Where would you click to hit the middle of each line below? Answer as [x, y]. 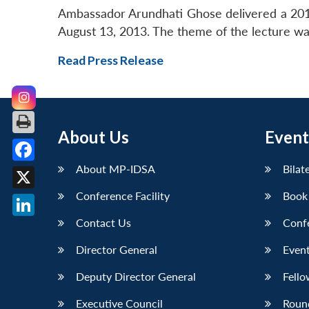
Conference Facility [123, 196]
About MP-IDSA [116, 169]
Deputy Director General [136, 277]
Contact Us [103, 223]
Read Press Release [111, 61]
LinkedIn [46, 227]
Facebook [50, 171]
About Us [93, 137]
